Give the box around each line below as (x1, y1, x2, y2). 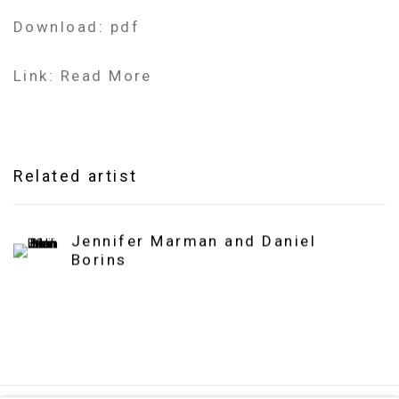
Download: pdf (13, 18, 140, 37)
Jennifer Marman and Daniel (71, 232, 316, 250)
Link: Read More (13, 67, 152, 85)
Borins (71, 250, 127, 269)
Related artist (13, 167, 138, 186)
